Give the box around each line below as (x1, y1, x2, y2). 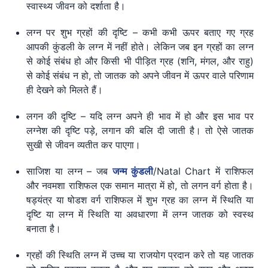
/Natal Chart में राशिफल (153, 165, 254, 178)
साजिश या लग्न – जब (26, 165, 112, 178)
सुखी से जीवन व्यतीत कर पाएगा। (26, 139, 141, 151)
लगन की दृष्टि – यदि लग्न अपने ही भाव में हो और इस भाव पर (26, 110, 254, 123)
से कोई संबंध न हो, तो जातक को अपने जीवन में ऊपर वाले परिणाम (26, 69, 254, 82)
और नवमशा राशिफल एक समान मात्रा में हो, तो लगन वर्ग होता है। (26, 179, 254, 192)
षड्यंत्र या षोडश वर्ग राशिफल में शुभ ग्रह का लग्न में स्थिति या (26, 194, 254, 206)
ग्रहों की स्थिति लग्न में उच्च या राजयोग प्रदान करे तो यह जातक (26, 249, 254, 261)
